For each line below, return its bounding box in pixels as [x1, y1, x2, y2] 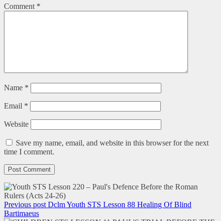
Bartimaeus [4, 209, 39, 218]
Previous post [4, 200, 46, 209]
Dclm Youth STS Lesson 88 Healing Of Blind [48, 200, 191, 209]
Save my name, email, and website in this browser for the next [16, 138, 209, 147]
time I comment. [4, 147, 54, 156]
